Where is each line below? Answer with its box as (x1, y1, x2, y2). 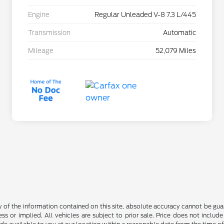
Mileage (28, 47, 53, 55)
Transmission (28, 29, 70, 37)
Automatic (163, 29, 196, 37)
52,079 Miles (155, 47, 196, 55)
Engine (28, 11, 49, 19)
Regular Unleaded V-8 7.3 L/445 (94, 11, 196, 19)
